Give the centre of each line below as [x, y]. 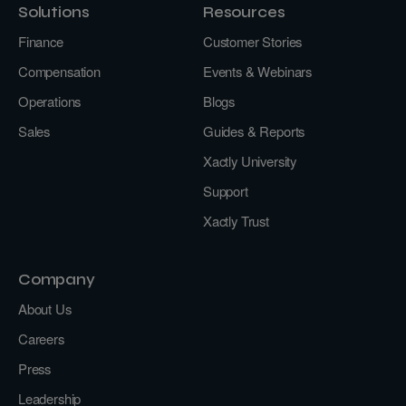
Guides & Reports [254, 130]
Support [226, 190]
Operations [50, 101]
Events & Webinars [258, 71]
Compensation [59, 71]
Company [57, 280]
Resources [244, 12]
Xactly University [250, 160]
